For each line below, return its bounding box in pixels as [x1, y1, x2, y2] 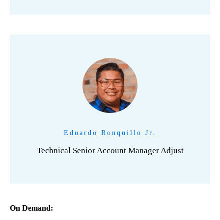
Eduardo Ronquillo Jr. [64, 129, 156, 137]
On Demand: [10, 204, 55, 212]
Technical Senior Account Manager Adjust [36, 146, 184, 155]
